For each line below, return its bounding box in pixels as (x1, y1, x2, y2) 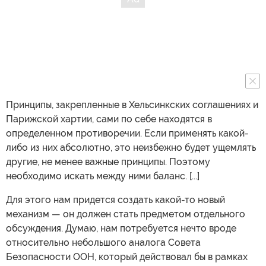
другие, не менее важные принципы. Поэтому (6, 156, 210, 167)
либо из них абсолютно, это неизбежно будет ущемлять (6, 142, 256, 153)
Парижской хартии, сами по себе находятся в (6, 113, 212, 125)
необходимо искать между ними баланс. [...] (6, 170, 199, 182)
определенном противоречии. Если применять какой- (6, 128, 249, 139)
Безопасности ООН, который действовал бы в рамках (6, 251, 248, 262)
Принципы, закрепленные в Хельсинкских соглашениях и (6, 99, 258, 110)
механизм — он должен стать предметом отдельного (6, 208, 245, 220)
